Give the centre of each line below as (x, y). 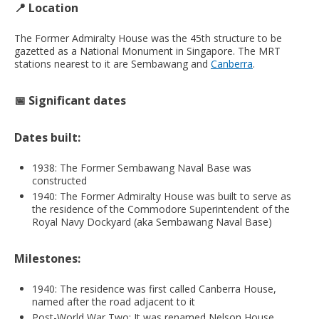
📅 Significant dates (70, 100)
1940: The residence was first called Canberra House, (154, 288)
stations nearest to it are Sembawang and (113, 63)
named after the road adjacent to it (114, 301)
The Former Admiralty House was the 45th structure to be (148, 38)
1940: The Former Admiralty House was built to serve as (162, 196)
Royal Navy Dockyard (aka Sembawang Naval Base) (152, 221)
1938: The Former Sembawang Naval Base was (142, 167)
